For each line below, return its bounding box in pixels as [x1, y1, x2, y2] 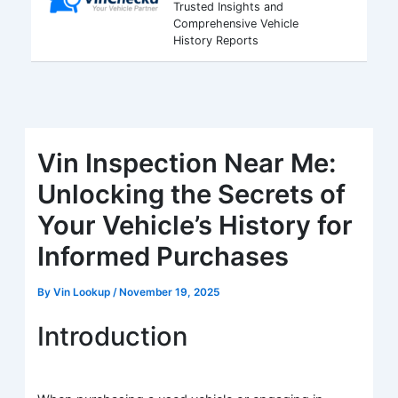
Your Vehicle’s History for [37, 209, 354, 241]
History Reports [172, 33, 259, 47]
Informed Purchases [37, 240, 290, 272]
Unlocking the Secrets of [37, 178, 346, 210]
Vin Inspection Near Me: [37, 147, 337, 179]
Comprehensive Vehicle [172, 16, 298, 30]
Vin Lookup [53, 285, 114, 298]
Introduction [37, 320, 188, 352]
